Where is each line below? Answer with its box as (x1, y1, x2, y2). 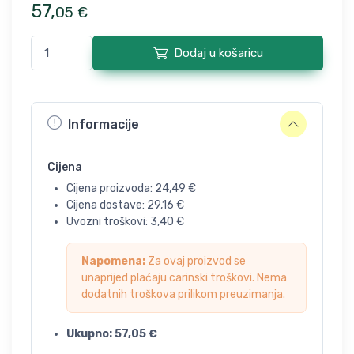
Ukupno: (66, 327, 115, 341)
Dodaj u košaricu (173, 46, 263, 60)
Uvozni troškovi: (66, 215, 150, 228)
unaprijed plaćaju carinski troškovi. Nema (81, 271, 287, 284)
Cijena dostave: (66, 198, 147, 212)
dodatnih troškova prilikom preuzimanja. (81, 288, 285, 301)
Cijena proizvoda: (66, 182, 155, 195)
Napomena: (81, 254, 145, 268)
